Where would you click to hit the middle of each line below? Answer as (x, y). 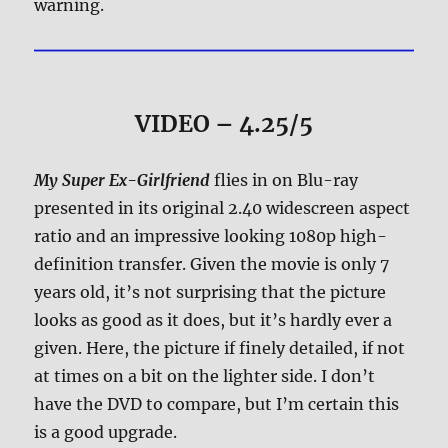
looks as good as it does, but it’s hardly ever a (213, 320)
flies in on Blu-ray (284, 180)
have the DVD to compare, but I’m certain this (217, 404)
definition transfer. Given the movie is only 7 (212, 264)
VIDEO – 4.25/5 (224, 124)
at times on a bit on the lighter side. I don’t (205, 376)
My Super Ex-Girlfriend (122, 180)
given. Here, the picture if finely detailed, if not (220, 348)
